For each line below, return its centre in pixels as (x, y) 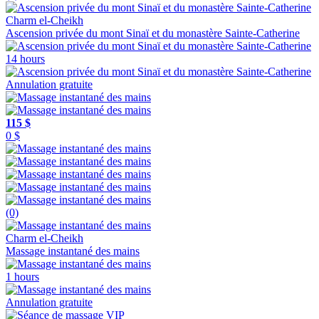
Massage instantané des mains (73, 251)
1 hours (22, 276)
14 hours (25, 58)
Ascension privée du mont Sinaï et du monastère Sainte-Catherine (153, 33)
